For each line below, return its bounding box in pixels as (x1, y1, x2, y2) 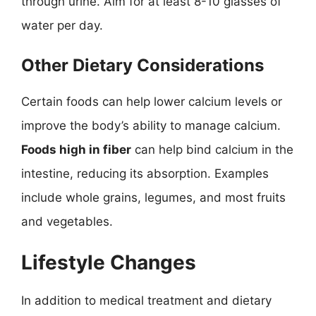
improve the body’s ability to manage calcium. (21, 118, 281, 133)
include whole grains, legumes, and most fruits (21, 190, 286, 205)
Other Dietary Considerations (21, 54, 264, 75)
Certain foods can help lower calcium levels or (21, 94, 282, 109)
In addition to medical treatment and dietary (21, 293, 272, 308)
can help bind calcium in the (131, 142, 293, 157)
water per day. (21, 18, 103, 32)
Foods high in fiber (21, 142, 131, 157)
